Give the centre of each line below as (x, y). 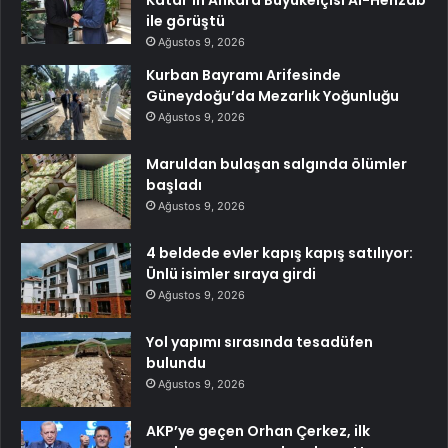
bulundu (176, 362)
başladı (174, 184)
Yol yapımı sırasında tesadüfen (259, 341)
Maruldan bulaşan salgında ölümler (276, 163)
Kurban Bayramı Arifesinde (243, 74)
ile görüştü (185, 20)
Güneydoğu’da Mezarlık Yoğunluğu (272, 95)
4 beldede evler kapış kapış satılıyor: (279, 252)
